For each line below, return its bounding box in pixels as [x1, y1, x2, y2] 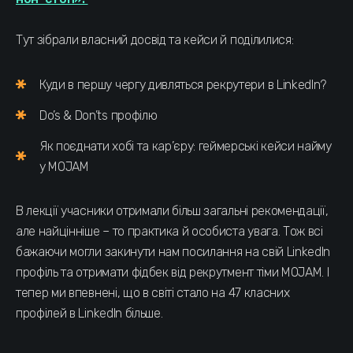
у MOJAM [39, 158, 89, 174]
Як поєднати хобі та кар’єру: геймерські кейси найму [39, 138, 332, 154]
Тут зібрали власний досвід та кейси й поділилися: [16, 32, 294, 47]
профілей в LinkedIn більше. [16, 305, 163, 321]
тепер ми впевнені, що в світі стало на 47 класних [16, 284, 290, 300]
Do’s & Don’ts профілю [39, 107, 158, 123]
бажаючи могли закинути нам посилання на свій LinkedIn [16, 243, 331, 259]
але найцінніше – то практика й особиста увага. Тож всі [16, 223, 323, 239]
